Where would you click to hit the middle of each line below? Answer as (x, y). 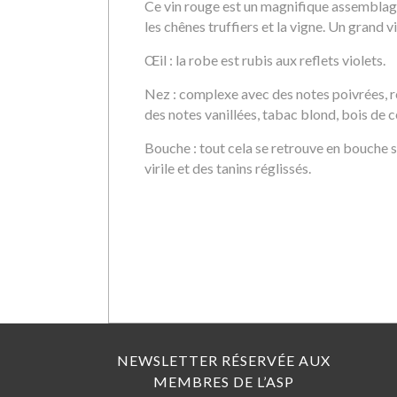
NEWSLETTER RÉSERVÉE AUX (223, 360)
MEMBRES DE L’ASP (223, 381)
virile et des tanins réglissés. (228, 168)
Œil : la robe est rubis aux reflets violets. (265, 60)
